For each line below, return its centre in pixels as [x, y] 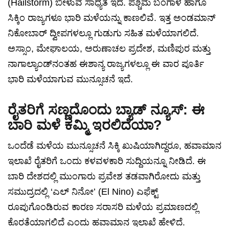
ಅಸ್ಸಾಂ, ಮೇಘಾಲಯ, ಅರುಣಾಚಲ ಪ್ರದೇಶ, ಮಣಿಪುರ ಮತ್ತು [109, 49]
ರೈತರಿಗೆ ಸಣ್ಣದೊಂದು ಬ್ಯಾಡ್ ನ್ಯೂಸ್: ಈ [106, 110]
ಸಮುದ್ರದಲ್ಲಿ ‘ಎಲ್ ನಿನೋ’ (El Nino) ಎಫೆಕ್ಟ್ [83, 192]
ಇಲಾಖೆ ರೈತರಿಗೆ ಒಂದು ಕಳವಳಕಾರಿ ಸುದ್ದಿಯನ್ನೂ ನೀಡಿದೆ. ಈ [107, 161]
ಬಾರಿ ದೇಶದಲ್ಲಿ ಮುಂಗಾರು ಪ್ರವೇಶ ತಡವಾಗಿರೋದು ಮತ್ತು [104, 177]
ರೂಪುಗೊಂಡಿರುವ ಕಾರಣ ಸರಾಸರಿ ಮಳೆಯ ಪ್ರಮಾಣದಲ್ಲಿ [103, 207]
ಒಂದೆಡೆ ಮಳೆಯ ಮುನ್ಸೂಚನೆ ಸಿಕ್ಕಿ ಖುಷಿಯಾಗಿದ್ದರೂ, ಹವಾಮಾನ [114, 146]
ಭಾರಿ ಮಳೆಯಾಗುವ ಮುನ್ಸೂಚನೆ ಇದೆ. [70, 79]
